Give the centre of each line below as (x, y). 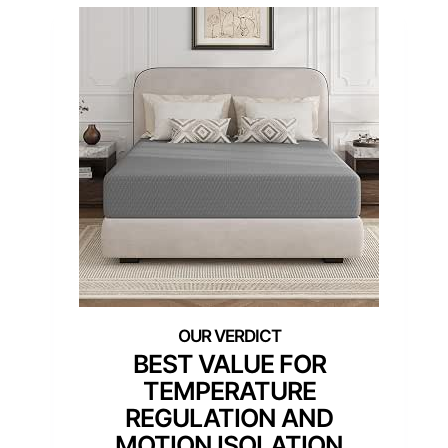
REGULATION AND (229, 417)
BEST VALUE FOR (229, 363)
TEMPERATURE (229, 390)
